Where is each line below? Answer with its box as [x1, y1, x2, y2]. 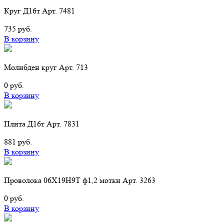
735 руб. [4, 23, 32, 33]
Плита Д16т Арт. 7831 [4, 118, 79, 128]
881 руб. [4, 136, 32, 146]
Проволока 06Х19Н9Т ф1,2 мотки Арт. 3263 [4, 175, 155, 185]
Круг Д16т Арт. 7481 [4, 5, 75, 15]
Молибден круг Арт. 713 [4, 62, 88, 72]
